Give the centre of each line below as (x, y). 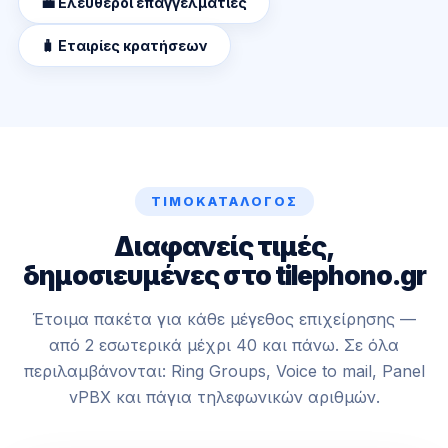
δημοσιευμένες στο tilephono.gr (224, 275)
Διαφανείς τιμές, (224, 246)
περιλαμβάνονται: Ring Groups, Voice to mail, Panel (224, 371)
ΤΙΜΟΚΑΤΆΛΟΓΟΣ (224, 201)
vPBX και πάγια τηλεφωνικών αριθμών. (224, 397)
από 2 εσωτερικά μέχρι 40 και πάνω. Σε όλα (224, 345)
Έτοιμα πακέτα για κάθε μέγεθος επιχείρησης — (224, 319)
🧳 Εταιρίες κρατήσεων (124, 45)
